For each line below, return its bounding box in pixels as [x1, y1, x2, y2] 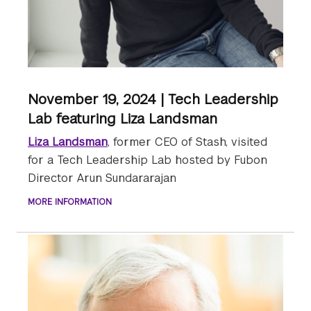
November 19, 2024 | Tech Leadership [28, 90, 278, 109]
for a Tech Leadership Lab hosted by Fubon [28, 153, 267, 168]
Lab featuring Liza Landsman [28, 110, 217, 128]
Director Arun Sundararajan [28, 171, 176, 186]
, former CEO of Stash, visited [108, 135, 267, 150]
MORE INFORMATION [28, 196, 112, 208]
